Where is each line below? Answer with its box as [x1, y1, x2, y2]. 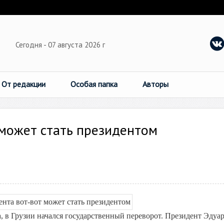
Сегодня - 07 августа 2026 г [15, 40, 107, 49]
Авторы [142, 79, 168, 89]
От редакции [1, 79, 45, 89]
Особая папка [70, 79, 117, 89]
